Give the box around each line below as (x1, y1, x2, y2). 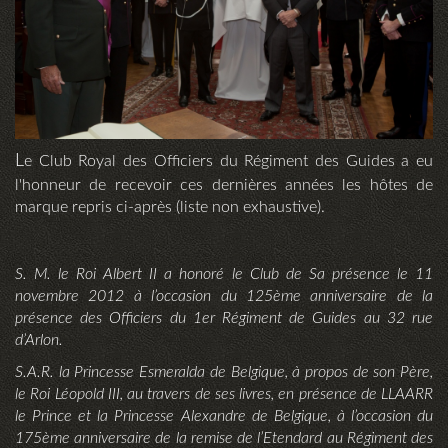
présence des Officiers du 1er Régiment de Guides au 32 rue (15, 310, 433, 327)
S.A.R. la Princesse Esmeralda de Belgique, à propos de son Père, (15, 364, 433, 381)
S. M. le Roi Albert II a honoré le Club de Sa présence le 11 (15, 266, 433, 283)
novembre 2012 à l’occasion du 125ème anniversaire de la (15, 288, 433, 305)
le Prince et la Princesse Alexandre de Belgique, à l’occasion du (15, 408, 433, 425)
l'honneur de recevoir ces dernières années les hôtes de (15, 177, 433, 194)
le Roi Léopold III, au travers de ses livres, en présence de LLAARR (15, 386, 433, 403)
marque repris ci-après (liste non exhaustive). (15, 199, 325, 216)
